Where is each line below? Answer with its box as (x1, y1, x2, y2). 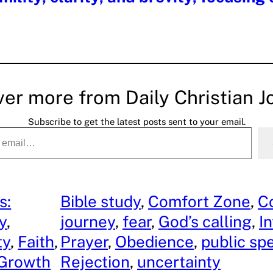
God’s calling (158, 211, 252, 231)
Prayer (60, 232, 108, 251)
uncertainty (136, 252, 221, 271)
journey (60, 211, 115, 231)
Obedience (115, 232, 194, 251)
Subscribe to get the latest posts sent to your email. (27, 116, 246, 127)
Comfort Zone (147, 191, 250, 211)
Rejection (60, 252, 130, 271)
